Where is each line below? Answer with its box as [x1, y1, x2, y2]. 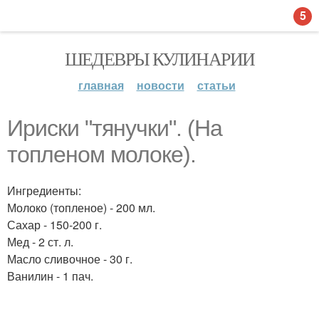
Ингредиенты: [7, 182, 81, 199]
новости [136, 77, 184, 93]
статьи [197, 77, 236, 93]
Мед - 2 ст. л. [7, 234, 73, 250]
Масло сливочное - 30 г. [7, 251, 132, 267]
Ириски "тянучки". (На [7, 115, 222, 141]
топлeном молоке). [7, 142, 196, 167]
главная [78, 77, 124, 93]
